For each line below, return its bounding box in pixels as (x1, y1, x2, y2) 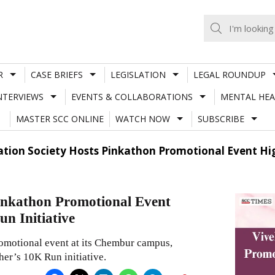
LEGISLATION (110, 68, 166, 80)
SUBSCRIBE (197, 112, 244, 125)
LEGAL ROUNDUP (193, 68, 266, 80)
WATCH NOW (115, 112, 170, 125)
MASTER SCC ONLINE (15, 112, 104, 125)
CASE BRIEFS (30, 68, 83, 80)
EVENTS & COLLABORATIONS (71, 90, 193, 103)
